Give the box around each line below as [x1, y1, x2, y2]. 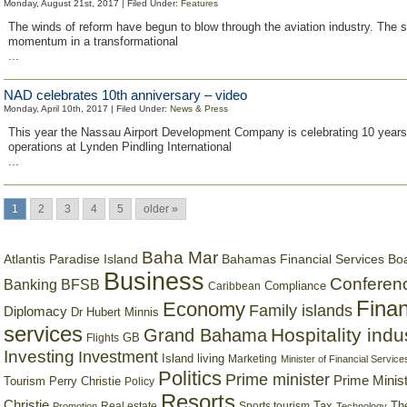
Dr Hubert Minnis [71, 305, 159, 319]
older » [144, 203, 178, 215]
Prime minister [225, 370, 330, 389]
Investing [4, 347, 74, 366]
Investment [78, 348, 158, 366]
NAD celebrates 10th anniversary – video [4, 87, 247, 103]
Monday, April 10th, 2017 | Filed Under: [4, 104, 170, 114]
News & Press [170, 104, 228, 114]
